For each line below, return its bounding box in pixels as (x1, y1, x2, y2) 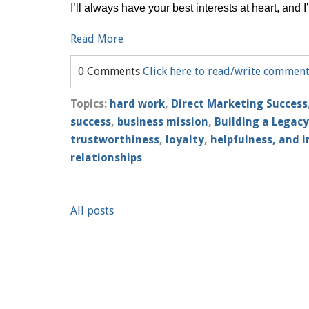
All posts (70, 204, 114, 217)
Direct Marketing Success (171, 97, 308, 110)
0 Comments (78, 65, 143, 78)
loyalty (166, 133, 204, 146)
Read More (70, 32, 123, 46)
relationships (70, 151, 142, 164)
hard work (110, 97, 165, 110)
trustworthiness (70, 133, 159, 146)
